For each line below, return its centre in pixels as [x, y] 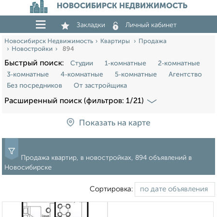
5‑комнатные [136, 75]
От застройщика [100, 86]
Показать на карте [115, 124]
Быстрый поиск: [36, 63]
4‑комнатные [82, 75]
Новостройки [32, 49]
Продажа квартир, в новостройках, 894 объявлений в [106, 158]
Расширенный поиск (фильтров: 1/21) [74, 101]
